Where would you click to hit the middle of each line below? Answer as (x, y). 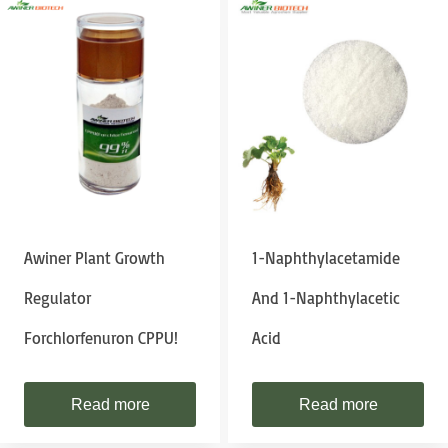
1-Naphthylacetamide (326, 258)
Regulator (57, 298)
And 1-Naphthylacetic (326, 298)
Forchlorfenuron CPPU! (101, 338)
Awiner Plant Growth (94, 258)
